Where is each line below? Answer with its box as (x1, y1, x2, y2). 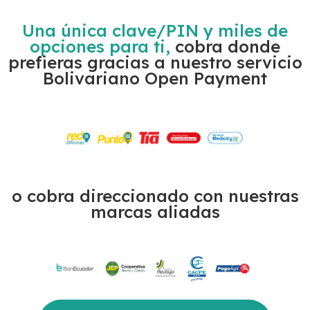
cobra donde (170, 36, 280, 57)
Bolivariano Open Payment (43, 68, 267, 89)
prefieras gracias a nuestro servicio (8, 52, 302, 73)
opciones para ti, (30, 36, 170, 57)
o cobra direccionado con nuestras (11, 185, 299, 207)
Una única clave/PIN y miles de (22, 20, 288, 41)
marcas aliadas (90, 201, 220, 223)
